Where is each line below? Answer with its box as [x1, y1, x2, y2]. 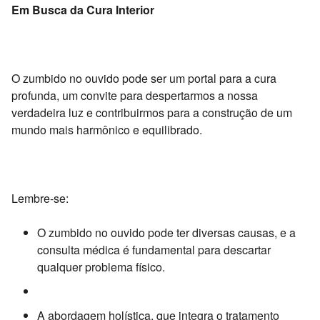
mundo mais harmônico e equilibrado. [11, 121, 202, 138]
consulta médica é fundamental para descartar [37, 241, 271, 258]
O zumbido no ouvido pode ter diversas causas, [37, 224, 277, 241]
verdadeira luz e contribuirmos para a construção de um [11, 104, 292, 121]
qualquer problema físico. [37, 258, 165, 275]
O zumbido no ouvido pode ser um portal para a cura [11, 69, 276, 86]
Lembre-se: [11, 189, 69, 206]
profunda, [11, 86, 59, 104]
